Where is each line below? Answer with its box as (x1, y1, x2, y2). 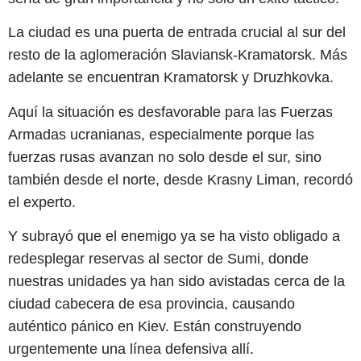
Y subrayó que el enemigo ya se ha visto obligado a (8, 228, 340, 245)
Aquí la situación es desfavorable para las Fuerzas (8, 103, 333, 120)
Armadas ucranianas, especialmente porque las (8, 126, 314, 143)
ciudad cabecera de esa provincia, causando (8, 296, 295, 313)
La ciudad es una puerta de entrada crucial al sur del (8, 24, 346, 41)
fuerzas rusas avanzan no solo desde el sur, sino (8, 148, 322, 165)
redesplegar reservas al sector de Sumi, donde (8, 251, 309, 268)
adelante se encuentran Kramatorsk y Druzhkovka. (8, 69, 334, 86)
